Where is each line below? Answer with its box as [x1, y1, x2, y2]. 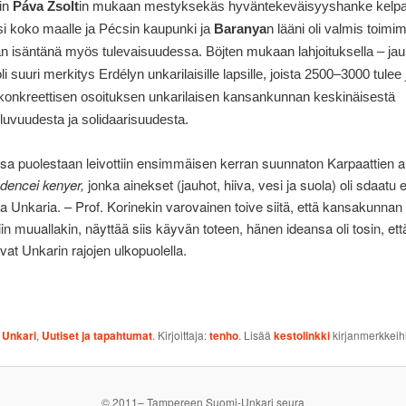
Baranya [213, 21, 266, 37]
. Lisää [237, 327, 274, 343]
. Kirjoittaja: [151, 327, 209, 343]
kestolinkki [273, 327, 330, 344]
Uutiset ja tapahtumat [41, 327, 152, 344]
